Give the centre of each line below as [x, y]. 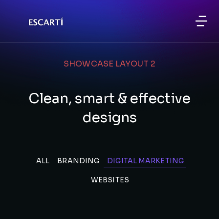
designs [109, 118]
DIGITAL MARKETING [145, 161]
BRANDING [78, 161]
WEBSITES [110, 180]
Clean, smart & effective [109, 99]
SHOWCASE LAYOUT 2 [109, 64]
